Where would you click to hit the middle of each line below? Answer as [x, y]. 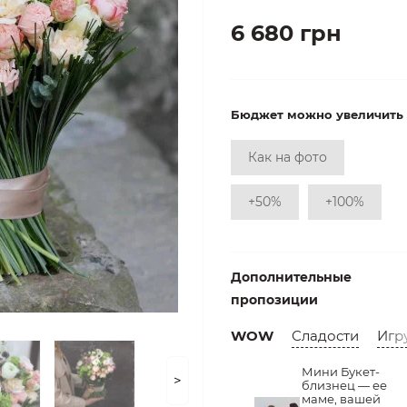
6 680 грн [286, 33]
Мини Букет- [341, 372]
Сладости [325, 336]
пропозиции [274, 300]
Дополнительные [291, 277]
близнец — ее [344, 385]
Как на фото [288, 157]
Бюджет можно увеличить [317, 114]
